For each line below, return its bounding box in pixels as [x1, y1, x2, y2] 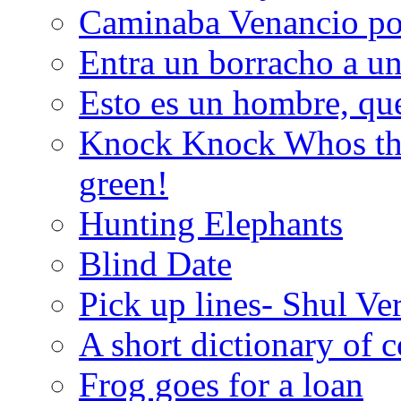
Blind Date [79, 243, 232, 283]
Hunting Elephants [79, 203, 343, 243]
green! [79, 163, 168, 202]
